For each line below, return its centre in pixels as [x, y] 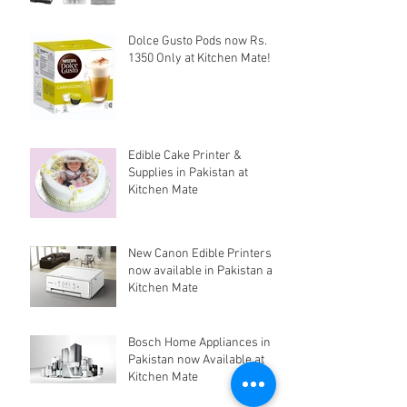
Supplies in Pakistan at [188, 173]
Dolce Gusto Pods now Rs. [198, 41]
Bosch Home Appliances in [199, 342]
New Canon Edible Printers [200, 253]
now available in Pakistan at [202, 271]
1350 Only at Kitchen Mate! [199, 58]
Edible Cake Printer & [185, 155]
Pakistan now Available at [196, 360]
